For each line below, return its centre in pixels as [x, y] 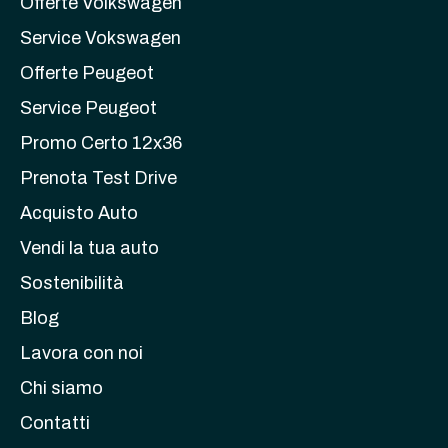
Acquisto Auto [79, 212]
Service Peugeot [88, 107]
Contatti [55, 422]
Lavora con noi [81, 352]
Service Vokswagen [100, 37]
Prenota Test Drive [98, 177]
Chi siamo [61, 387]
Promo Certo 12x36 [101, 142]
